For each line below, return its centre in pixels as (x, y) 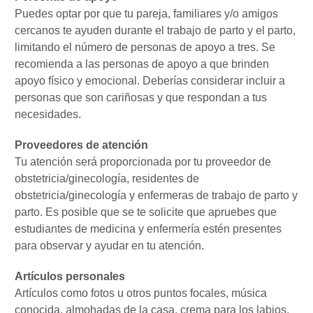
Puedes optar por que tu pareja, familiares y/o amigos (146, 14)
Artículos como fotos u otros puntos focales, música (141, 293)
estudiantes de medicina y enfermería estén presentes (148, 229)
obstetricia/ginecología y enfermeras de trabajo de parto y (156, 196)
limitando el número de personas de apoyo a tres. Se (145, 48)
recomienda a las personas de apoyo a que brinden (142, 64)
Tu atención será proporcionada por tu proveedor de (143, 162)
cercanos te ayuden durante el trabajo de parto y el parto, (155, 31)
